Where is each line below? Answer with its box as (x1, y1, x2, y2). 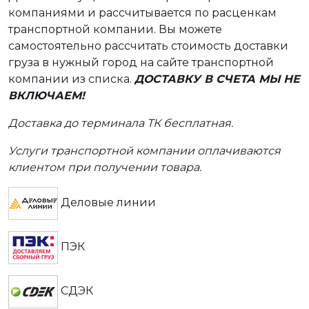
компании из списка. (8, 72, 134, 86)
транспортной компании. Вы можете (8, 22, 222, 36)
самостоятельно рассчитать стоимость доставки (8, 39, 288, 52)
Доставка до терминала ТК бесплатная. (8, 116, 233, 130)
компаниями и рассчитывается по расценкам (8, 6, 277, 19)
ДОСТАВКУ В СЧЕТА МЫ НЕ (134, 72, 300, 86)
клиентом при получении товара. (8, 160, 201, 174)
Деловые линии (58, 196, 167, 210)
